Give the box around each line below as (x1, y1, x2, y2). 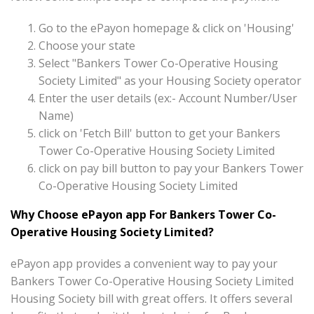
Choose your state (39, 38, 135, 54)
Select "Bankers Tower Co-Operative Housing (39, 55, 278, 71)
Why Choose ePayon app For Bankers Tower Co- (11, 207, 276, 223)
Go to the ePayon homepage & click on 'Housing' (39, 20, 294, 36)
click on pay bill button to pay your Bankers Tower (39, 161, 303, 177)
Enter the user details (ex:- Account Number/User (39, 90, 297, 107)
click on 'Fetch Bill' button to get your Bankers (39, 125, 280, 142)
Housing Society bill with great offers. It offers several (11, 291, 292, 307)
